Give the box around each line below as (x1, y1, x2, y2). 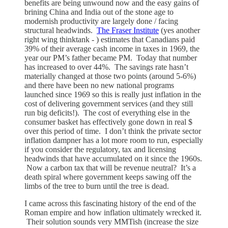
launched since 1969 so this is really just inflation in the (24, 90, 201, 99)
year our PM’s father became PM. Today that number (24, 53, 197, 62)
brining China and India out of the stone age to (24, 7, 174, 16)
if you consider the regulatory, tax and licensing (24, 145, 176, 154)
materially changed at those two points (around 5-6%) (24, 71, 196, 80)
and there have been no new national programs (24, 80, 174, 90)
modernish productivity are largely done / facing (24, 16, 178, 25)
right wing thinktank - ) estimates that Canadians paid (24, 35, 195, 44)
